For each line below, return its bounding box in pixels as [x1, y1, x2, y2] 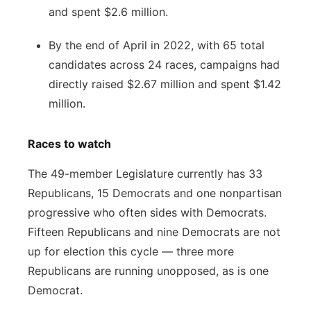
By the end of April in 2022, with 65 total [49, 38, 264, 52]
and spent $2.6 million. [49, 5, 171, 19]
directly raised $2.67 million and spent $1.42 [49, 77, 281, 91]
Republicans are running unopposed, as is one [28, 264, 269, 278]
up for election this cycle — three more [28, 244, 234, 258]
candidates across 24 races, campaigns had [49, 58, 280, 72]
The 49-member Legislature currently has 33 [28, 167, 262, 180]
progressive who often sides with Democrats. [28, 205, 267, 219]
